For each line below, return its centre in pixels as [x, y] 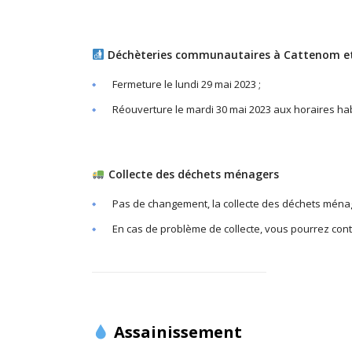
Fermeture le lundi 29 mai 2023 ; [187, 84]
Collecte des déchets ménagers [191, 174]
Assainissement [176, 332]
